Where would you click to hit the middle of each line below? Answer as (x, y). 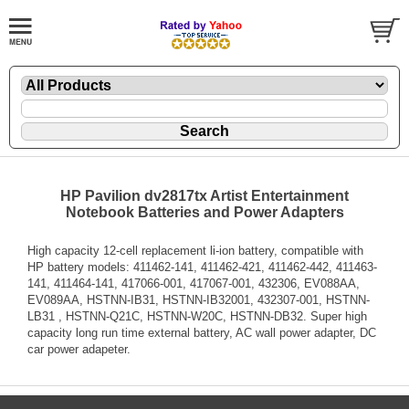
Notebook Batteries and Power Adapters (204, 212)
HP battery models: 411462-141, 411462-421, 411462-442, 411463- (202, 267)
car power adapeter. (79, 349)
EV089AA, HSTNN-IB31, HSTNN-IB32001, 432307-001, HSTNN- (199, 299)
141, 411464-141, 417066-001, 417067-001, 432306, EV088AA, (194, 283)
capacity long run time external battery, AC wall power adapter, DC (202, 332)
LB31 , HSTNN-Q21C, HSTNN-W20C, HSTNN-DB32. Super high (197, 316)
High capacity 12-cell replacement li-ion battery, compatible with (195, 250)
